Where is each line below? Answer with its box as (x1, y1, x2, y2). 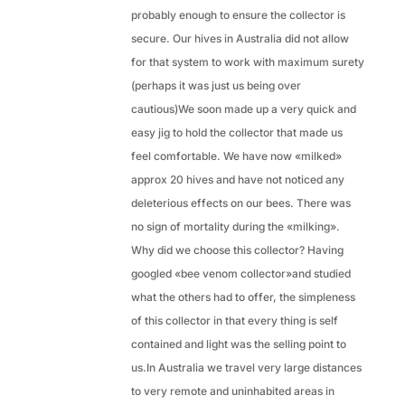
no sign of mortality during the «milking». (130, 220, 340, 234)
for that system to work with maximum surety (130, 55, 364, 70)
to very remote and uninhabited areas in (130, 384, 334, 399)
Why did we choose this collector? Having (130, 243, 344, 258)
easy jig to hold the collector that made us (130, 126, 343, 140)
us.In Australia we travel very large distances (130, 361, 362, 375)
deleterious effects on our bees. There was (130, 196, 351, 211)
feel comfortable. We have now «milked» (130, 149, 342, 164)
